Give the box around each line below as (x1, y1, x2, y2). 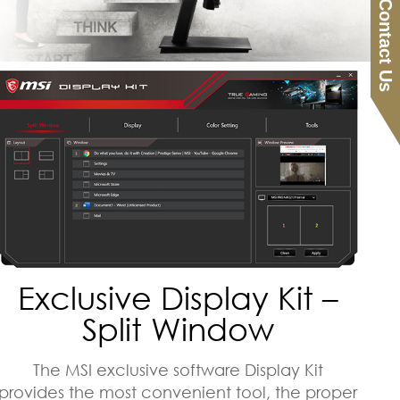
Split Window (81, 309, 274, 348)
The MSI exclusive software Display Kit (32, 359, 323, 379)
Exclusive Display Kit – (17, 278, 338, 317)
